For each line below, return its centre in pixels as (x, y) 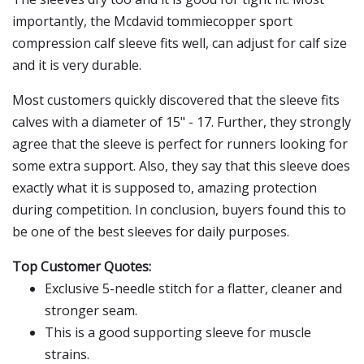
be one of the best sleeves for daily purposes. (151, 232)
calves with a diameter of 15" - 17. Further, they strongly (182, 122)
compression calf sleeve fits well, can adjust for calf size (180, 43)
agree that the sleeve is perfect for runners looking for (180, 144)
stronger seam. (91, 310)
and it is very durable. (77, 65)
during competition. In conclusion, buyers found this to (179, 210)
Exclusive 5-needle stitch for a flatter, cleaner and (193, 288)
